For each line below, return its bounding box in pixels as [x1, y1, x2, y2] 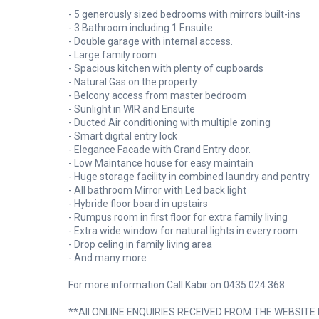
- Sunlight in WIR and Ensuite [68, 103, 195, 115]
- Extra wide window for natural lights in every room [68, 225, 298, 237]
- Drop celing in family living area [68, 239, 212, 251]
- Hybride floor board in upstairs [68, 198, 208, 210]
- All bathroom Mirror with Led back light [68, 184, 246, 197]
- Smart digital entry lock [68, 130, 177, 142]
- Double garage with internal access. [68, 36, 233, 48]
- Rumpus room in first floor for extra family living [68, 211, 288, 224]
